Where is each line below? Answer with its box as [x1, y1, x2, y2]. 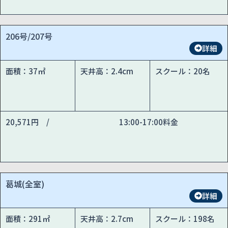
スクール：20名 [155, 65, 211, 76]
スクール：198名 [155, 213, 215, 224]
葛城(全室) [6, 177, 44, 190]
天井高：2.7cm [80, 213, 134, 224]
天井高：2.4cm [80, 65, 134, 76]
